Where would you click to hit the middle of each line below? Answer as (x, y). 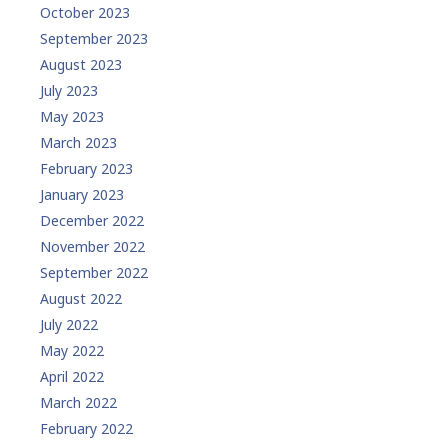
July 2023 (69, 91)
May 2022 (72, 351)
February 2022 (86, 429)
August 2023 (81, 65)
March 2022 (78, 403)
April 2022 (72, 377)
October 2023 (85, 13)
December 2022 (92, 221)
